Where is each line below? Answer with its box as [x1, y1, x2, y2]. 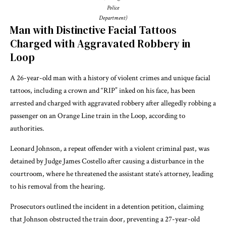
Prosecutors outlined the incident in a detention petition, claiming [10, 201, 204, 211]
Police [107, 4, 119, 12]
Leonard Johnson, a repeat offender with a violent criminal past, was [10, 143, 209, 153]
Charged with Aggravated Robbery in [10, 36, 190, 51]
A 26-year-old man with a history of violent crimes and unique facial [10, 73, 210, 83]
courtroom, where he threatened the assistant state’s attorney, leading [10, 168, 213, 179]
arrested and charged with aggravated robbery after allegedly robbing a [10, 98, 216, 108]
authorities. [10, 123, 44, 133]
